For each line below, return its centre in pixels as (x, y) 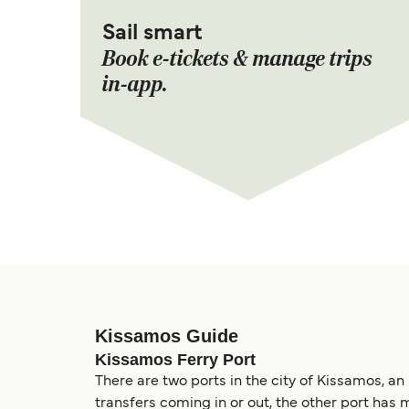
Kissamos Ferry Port (175, 359)
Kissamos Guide (167, 336)
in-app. (135, 84)
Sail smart (152, 33)
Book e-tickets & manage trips (237, 58)
